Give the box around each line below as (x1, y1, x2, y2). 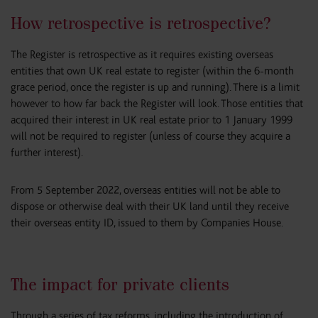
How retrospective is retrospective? (11, 13, 270, 33)
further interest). (11, 146, 83, 159)
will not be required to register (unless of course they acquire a (11, 130, 290, 143)
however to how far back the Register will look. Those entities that (11, 97, 303, 110)
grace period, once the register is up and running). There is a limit (11, 81, 300, 94)
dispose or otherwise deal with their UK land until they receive (11, 200, 289, 213)
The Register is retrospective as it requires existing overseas (11, 48, 273, 61)
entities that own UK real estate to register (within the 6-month (11, 65, 294, 77)
